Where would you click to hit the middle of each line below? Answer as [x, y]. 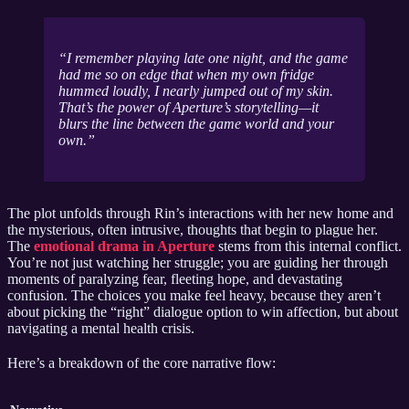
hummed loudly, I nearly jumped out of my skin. [196, 91]
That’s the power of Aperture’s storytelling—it [189, 108]
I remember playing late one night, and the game [207, 58]
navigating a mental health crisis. [101, 328]
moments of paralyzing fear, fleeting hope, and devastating [175, 278]
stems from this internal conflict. [308, 246]
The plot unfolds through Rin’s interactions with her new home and [200, 213]
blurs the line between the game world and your [196, 124]
